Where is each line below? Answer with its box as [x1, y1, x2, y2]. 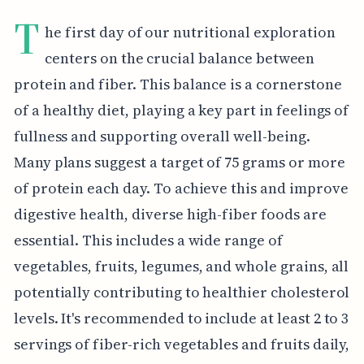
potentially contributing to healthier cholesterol [13, 281, 350, 302]
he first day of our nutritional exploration [45, 21, 336, 42]
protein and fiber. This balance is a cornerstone [13, 73, 342, 94]
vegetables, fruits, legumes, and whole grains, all [13, 255, 349, 276]
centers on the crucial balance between [45, 47, 315, 68]
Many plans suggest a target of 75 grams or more [13, 151, 345, 172]
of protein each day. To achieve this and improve [13, 177, 349, 198]
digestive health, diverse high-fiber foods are [13, 203, 327, 224]
